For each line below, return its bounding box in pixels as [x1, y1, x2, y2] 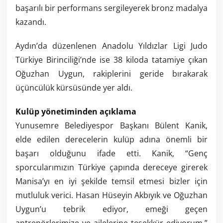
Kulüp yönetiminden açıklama [15, 106, 136, 117]
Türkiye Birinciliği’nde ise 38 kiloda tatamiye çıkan [15, 54, 208, 66]
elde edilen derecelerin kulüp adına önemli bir [15, 134, 208, 145]
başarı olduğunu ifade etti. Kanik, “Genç [15, 148, 208, 159]
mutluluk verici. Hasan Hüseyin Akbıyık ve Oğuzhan [15, 190, 208, 201]
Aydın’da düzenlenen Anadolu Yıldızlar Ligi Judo [15, 40, 208, 52]
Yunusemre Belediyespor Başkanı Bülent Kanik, [15, 120, 208, 131]
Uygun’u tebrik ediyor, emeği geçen [15, 204, 208, 215]
